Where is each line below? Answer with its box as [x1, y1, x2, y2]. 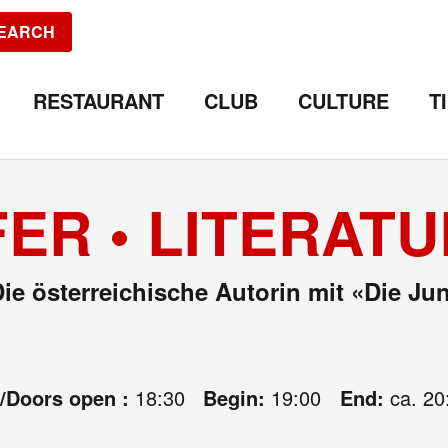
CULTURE [298, 86, 389, 115]
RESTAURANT [33, 86, 164, 115]
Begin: [203, 383, 271, 412]
